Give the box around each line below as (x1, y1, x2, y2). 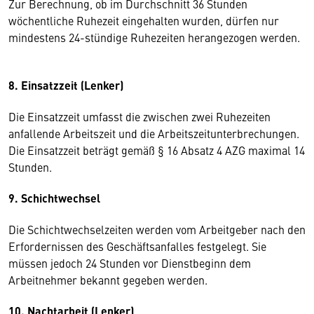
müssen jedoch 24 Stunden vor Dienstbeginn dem (8, 255, 251, 271)
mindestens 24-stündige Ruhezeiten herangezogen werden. (8, 29, 303, 45)
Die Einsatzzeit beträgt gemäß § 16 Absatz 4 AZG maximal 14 (8, 142, 305, 158)
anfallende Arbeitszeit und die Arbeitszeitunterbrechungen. (8, 125, 299, 141)
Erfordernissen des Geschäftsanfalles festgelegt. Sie (8, 238, 266, 254)
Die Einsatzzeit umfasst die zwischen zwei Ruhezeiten (8, 109, 271, 124)
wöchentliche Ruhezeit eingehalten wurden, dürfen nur (8, 13, 279, 28)
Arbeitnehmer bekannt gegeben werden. (8, 272, 207, 287)
